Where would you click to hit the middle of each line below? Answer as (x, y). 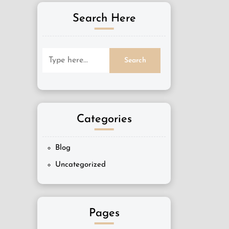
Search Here (104, 19)
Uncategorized (81, 165)
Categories (104, 119)
